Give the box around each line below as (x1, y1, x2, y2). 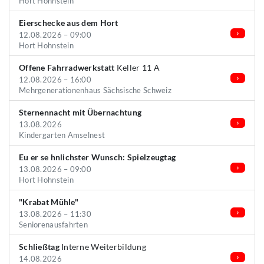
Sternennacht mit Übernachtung (19, 107, 142, 117)
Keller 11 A (114, 62, 160, 72)
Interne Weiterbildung (59, 242, 146, 252)
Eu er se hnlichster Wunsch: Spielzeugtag (19, 152, 176, 162)
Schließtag (19, 242, 60, 252)
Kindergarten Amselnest (19, 130, 105, 140)
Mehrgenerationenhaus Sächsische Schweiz (19, 85, 171, 95)
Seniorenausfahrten (19, 220, 88, 229)
